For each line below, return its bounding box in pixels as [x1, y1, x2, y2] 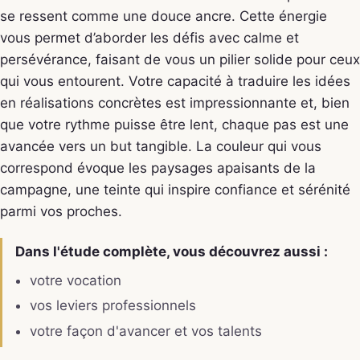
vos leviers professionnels [29, 297, 196, 314]
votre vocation [29, 272, 121, 288]
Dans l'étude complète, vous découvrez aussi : [15, 243, 328, 260]
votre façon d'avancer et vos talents [29, 322, 262, 339]
